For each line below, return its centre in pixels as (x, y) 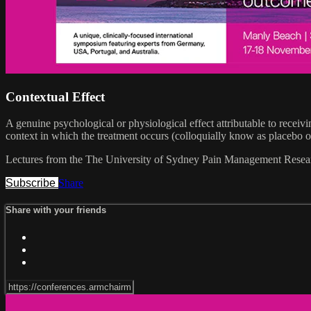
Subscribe (32, 183)
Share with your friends (56, 210)
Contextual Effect (55, 96)
